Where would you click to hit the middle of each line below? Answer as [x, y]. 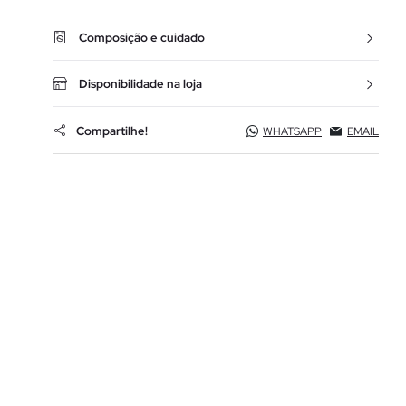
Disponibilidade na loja [140, 84]
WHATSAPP [292, 131]
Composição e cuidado [142, 38]
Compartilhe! [112, 130]
